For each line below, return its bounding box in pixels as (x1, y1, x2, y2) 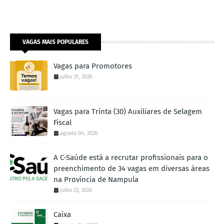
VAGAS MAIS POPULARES (22, 38, 88, 46)
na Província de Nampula (53, 175, 138, 184)
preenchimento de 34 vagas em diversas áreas (53, 164, 209, 173)
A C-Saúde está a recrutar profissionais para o (53, 153, 208, 162)
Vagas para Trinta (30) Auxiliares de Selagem (53, 107, 202, 116)
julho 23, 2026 (60, 187, 92, 194)
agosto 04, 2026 (60, 130, 98, 137)
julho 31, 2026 (60, 73, 92, 80)
